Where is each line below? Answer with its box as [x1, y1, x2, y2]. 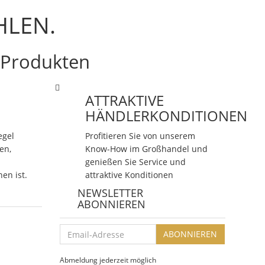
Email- [59, 224, 84, 236]
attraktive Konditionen [85, 169, 173, 181]
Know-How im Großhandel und [85, 143, 208, 155]
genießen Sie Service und [85, 156, 186, 168]
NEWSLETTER [77, 186, 143, 201]
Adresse [59, 237, 91, 249]
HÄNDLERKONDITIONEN [85, 106, 247, 126]
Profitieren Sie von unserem [85, 130, 195, 142]
